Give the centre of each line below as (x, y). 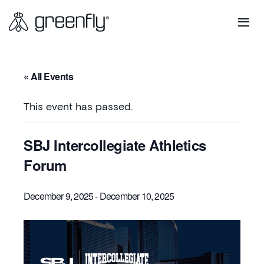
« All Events (48, 76)
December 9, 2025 (59, 196)
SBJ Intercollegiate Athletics (115, 145)
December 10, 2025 (137, 196)
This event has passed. (78, 107)
